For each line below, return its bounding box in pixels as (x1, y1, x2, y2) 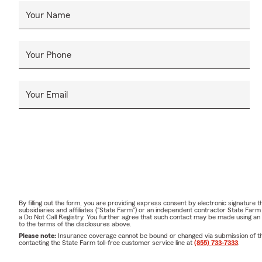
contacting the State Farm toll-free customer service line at (19, 239, 194, 246)
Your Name (26, 10, 70, 20)
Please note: (19, 232, 58, 239)
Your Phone (26, 50, 71, 60)
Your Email (26, 89, 68, 99)
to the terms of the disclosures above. (19, 220, 132, 227)
